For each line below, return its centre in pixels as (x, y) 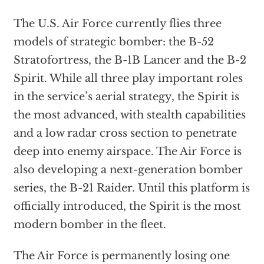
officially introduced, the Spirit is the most (127, 207)
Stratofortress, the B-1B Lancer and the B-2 (130, 60)
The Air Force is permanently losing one (121, 256)
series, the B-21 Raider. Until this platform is (131, 188)
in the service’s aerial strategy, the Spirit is (126, 97)
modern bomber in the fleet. (90, 225)
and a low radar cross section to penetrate (125, 133)
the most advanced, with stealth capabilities (129, 115)
